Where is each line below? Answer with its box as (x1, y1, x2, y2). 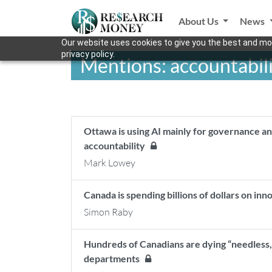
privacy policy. (61, 49, 115, 59)
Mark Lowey (84, 157, 135, 169)
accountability (84, 140, 151, 151)
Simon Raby (84, 206, 133, 218)
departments (84, 253, 145, 264)
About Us (178, 15, 220, 27)
